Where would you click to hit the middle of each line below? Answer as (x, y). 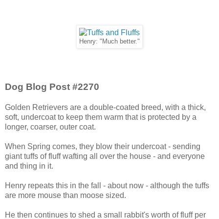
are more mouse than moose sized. (66, 196)
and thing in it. (29, 166)
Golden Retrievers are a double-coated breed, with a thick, (105, 108)
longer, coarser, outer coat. (50, 127)
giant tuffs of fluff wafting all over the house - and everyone (105, 156)
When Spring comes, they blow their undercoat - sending (103, 147)
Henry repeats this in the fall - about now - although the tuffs (107, 186)
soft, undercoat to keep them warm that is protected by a (101, 117)
